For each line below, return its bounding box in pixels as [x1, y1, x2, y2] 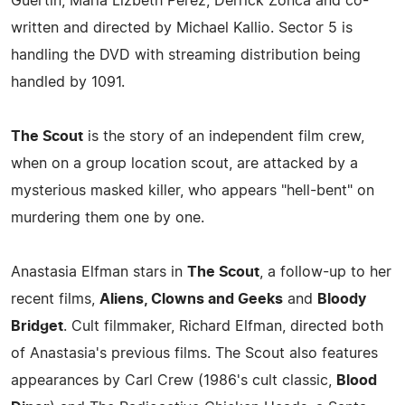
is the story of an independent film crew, [83, 128, 364, 144]
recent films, [11, 291, 99, 306]
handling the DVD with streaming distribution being [11, 47, 361, 62]
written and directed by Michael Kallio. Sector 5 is [11, 20, 353, 35]
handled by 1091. [11, 74, 125, 89]
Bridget [11, 318, 63, 334]
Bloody [317, 291, 366, 306]
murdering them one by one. [11, 210, 204, 225]
